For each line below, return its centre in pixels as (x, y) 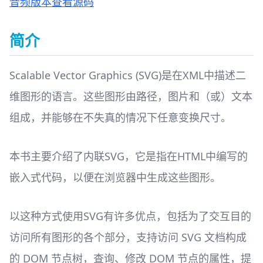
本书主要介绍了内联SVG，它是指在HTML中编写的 (129, 156)
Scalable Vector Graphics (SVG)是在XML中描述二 (128, 75)
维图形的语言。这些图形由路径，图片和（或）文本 (131, 96)
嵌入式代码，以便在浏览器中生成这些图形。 (115, 177)
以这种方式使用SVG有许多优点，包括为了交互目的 (130, 216)
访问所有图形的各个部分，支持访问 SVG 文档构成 (128, 237)
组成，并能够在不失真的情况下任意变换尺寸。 (120, 117)
